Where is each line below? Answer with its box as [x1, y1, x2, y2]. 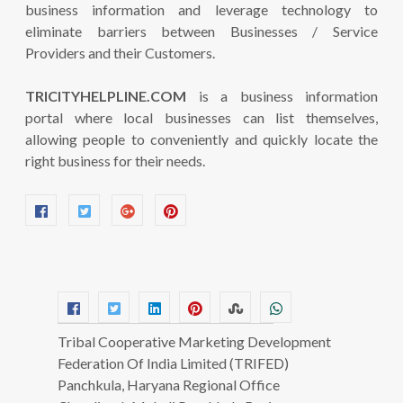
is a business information [186, 87, 378, 104]
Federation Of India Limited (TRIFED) [58, 354, 289, 372]
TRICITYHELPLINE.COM [25, 87, 186, 104]
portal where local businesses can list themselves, [25, 109, 378, 126]
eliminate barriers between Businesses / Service [25, 22, 378, 40]
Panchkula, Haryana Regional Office [58, 376, 280, 393]
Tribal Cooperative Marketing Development [58, 333, 331, 350]
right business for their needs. [25, 152, 205, 169]
